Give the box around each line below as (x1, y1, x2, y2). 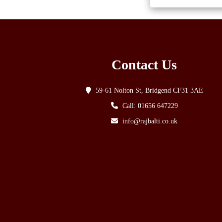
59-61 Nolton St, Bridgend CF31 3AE (95, 86, 203, 94)
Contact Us (111, 56, 177, 72)
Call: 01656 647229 (122, 102, 178, 110)
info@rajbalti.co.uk (122, 117, 178, 125)
